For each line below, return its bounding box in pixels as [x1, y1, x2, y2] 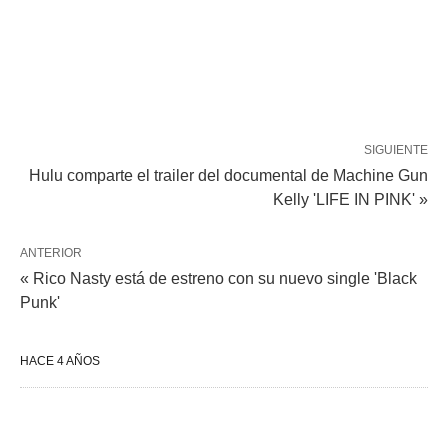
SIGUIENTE [364, 143, 428, 158]
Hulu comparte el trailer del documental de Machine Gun [29, 167, 428, 185]
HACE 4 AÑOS [20, 354, 100, 369]
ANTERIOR [20, 246, 82, 261]
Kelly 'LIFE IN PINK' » [273, 191, 428, 209]
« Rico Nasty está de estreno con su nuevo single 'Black [20, 270, 417, 288]
